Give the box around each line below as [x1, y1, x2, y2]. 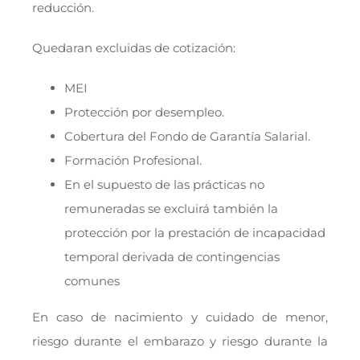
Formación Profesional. [63, 152, 202, 168]
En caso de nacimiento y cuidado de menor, [31, 309, 329, 325]
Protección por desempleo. [63, 104, 224, 120]
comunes [63, 272, 120, 288]
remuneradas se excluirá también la [63, 200, 278, 216]
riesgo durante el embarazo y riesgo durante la [31, 333, 329, 349]
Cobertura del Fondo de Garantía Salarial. [63, 128, 310, 144]
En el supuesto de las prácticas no [63, 176, 264, 192]
